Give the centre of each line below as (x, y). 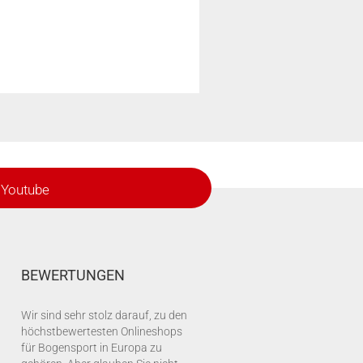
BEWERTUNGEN (73, 275)
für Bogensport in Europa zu (92, 348)
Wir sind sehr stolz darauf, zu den (104, 315)
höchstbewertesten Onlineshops (102, 331)
